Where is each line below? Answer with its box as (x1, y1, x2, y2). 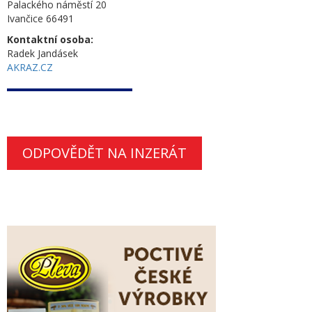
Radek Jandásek (7, 47, 78, 60)
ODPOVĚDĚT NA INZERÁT (22, 143, 187, 162)
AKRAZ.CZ (7, 61, 53, 74)
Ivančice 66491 (7, 12, 74, 25)
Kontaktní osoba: (7, 33, 93, 46)
